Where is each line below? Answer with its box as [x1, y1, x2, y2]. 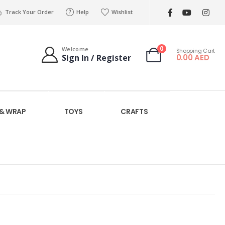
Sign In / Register [62, 52, 132, 63]
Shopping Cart [176, 46, 215, 55]
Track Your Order [5, 8, 54, 16]
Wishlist [111, 8, 133, 16]
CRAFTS [121, 106, 148, 117]
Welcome [62, 45, 89, 53]
